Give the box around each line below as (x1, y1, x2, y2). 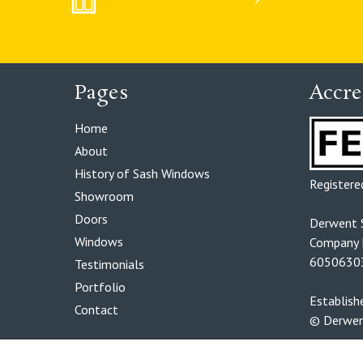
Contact (75, 301, 118, 318)
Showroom (75, 188, 134, 205)
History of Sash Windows (75, 165, 210, 182)
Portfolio (75, 279, 126, 296)
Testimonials (75, 256, 144, 273)
